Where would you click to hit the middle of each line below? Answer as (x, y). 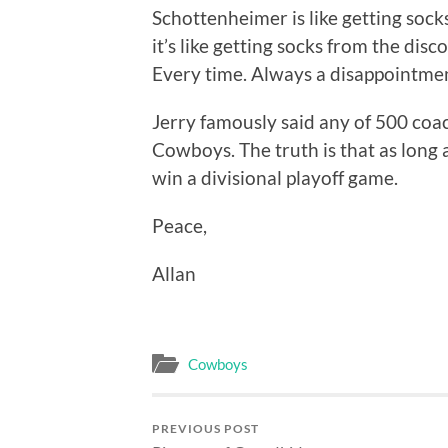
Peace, (179, 225)
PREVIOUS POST (205, 429)
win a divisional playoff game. (275, 177)
